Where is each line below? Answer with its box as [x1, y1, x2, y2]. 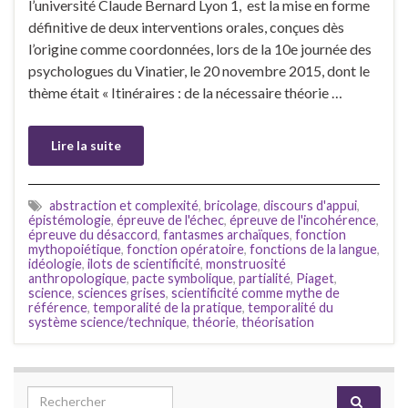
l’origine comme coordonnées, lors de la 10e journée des [28, 39, 372, 57]
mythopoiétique [28, 240, 121, 257]
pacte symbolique [132, 270, 233, 286]
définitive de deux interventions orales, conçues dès [28, 17, 344, 36]
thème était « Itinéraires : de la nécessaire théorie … [28, 83, 342, 101]
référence [28, 299, 87, 315]
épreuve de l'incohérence [229, 211, 376, 228]
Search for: [26, 386, 101, 404]
